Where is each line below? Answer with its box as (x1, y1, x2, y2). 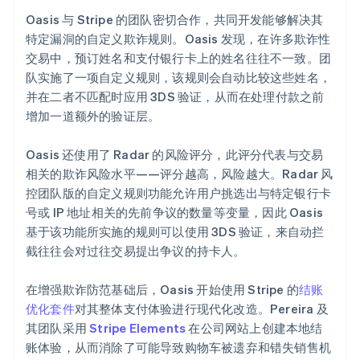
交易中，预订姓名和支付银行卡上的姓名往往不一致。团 (26, 49, 332, 66)
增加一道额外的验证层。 (26, 107, 161, 124)
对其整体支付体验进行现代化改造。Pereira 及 (74, 300, 329, 317)
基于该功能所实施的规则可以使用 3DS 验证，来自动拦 (26, 223, 325, 239)
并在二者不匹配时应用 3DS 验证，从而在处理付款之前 (26, 88, 325, 104)
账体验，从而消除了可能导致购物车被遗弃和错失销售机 (26, 338, 332, 355)
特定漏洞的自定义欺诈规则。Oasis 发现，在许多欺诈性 (26, 30, 331, 47)
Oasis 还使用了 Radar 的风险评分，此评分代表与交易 (26, 145, 324, 162)
